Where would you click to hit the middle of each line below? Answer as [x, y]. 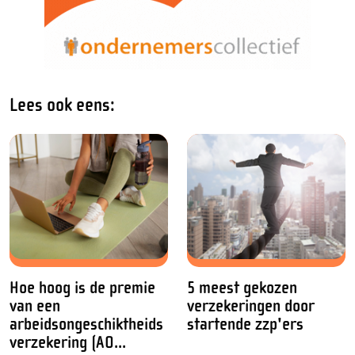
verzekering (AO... [68, 343]
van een [35, 307]
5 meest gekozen [242, 288]
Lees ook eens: [62, 105]
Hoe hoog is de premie [82, 288]
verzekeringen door [251, 307]
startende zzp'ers [245, 325]
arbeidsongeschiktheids [86, 325]
